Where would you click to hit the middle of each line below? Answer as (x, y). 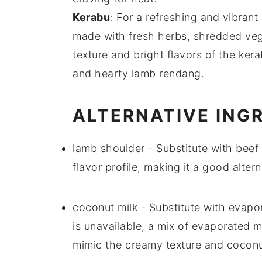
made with (101, 36)
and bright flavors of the (173, 55)
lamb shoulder (109, 149)
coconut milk (105, 208)
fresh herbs (158, 36)
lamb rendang (166, 74)
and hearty (102, 74)
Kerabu (91, 18)
